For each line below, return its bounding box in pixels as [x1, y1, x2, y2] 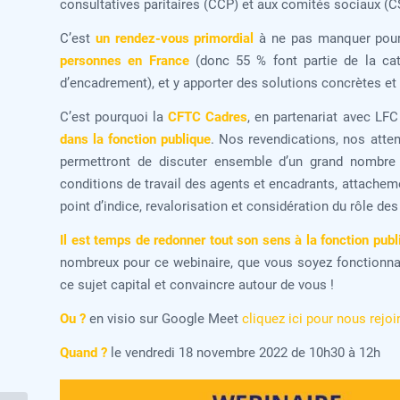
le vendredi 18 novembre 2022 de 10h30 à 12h [107, 344, 380, 361]
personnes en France [60, 52, 189, 69]
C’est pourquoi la [60, 108, 169, 125]
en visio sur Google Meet [86, 310, 242, 327]
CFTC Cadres [168, 108, 248, 125]
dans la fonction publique [60, 130, 212, 147]
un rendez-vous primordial [95, 29, 254, 46]
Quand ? [60, 344, 107, 361]
